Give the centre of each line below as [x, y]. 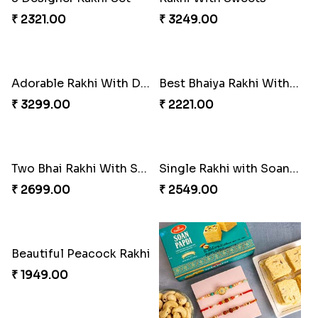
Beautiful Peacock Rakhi [81, 254]
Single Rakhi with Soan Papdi [294, 169]
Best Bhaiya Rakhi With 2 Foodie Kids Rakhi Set [294, 84]
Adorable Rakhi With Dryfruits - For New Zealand [145, 84]
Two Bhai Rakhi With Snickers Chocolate [142, 169]
